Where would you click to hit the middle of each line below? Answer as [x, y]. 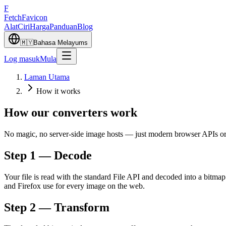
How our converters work [71, 112]
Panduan [63, 26]
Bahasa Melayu [56, 43]
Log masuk [22, 59]
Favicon [35, 17]
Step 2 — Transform [57, 207]
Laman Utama [47, 77]
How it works [58, 91]
